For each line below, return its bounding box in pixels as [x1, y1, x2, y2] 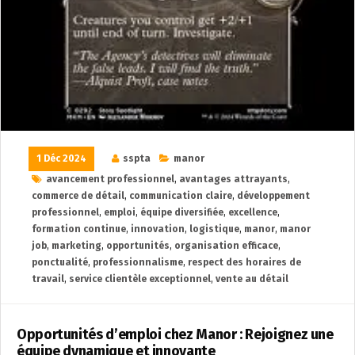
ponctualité [32, 257, 88, 269]
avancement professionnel [46, 174, 174, 185]
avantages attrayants [179, 174, 288, 185]
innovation [131, 223, 185, 235]
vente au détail [216, 273, 288, 285]
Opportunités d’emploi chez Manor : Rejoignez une [17, 326, 334, 344]
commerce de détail [32, 190, 124, 202]
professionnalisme [93, 257, 183, 269]
